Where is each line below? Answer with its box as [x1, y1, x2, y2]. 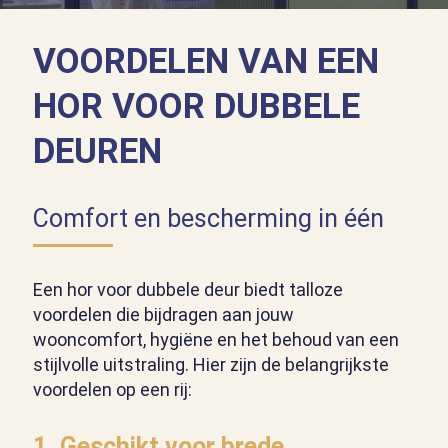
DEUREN [33, 131, 162, 173]
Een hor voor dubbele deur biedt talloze [33, 279, 343, 301]
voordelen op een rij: [33, 379, 192, 401]
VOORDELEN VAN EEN [33, 41, 379, 83]
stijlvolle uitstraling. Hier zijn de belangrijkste [33, 354, 389, 376]
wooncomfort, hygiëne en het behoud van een [33, 329, 399, 351]
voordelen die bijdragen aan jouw [33, 304, 294, 326]
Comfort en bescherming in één [33, 204, 384, 234]
